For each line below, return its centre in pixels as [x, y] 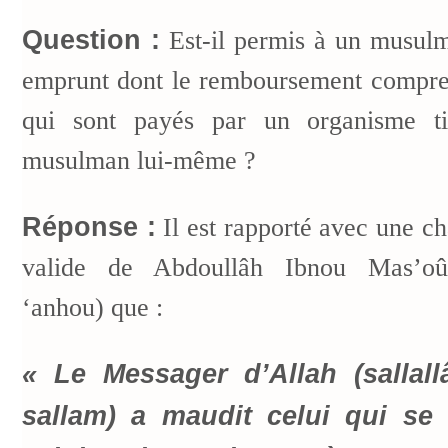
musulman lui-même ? [139, 160]
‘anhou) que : [92, 307]
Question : [91, 39]
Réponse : [89, 226]
